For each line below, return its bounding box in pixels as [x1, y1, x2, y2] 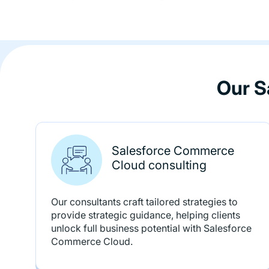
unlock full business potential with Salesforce [51, 222, 252, 234]
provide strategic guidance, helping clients [51, 209, 241, 221]
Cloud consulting [112, 157, 207, 172]
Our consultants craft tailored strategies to [51, 196, 238, 208]
